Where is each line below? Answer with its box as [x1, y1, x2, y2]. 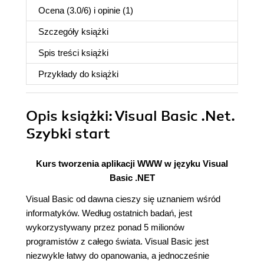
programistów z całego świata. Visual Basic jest [26, 236, 209, 246]
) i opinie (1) [88, 5, 133, 15]
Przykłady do [38, 69, 91, 79]
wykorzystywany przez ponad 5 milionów [26, 222, 184, 232]
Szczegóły [38, 27, 81, 37]
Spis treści [38, 48, 81, 58]
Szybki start [26, 125, 110, 143]
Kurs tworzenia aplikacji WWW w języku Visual [36, 159, 228, 169]
